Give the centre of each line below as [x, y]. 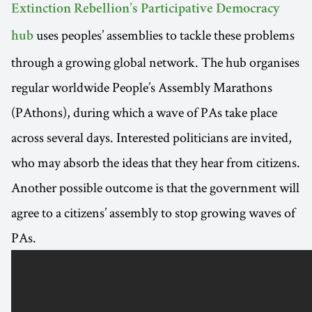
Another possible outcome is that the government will [155, 188]
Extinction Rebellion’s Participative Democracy [146, 10]
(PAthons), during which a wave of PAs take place [144, 112]
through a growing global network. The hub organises [155, 62]
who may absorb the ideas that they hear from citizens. [156, 163]
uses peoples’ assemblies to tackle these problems [164, 35]
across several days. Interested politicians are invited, [151, 138]
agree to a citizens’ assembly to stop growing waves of [153, 213]
